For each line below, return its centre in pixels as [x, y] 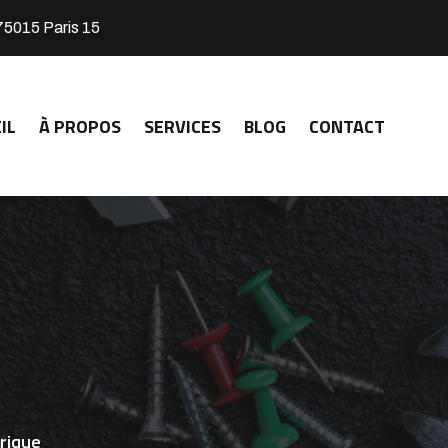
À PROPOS [80, 126]
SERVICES [182, 126]
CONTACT [347, 126]
